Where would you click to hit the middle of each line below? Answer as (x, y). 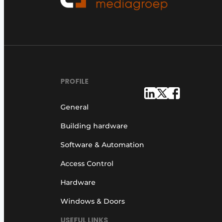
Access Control (87, 163)
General (75, 107)
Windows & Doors (93, 201)
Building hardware (94, 126)
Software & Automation (102, 144)
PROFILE (75, 81)
